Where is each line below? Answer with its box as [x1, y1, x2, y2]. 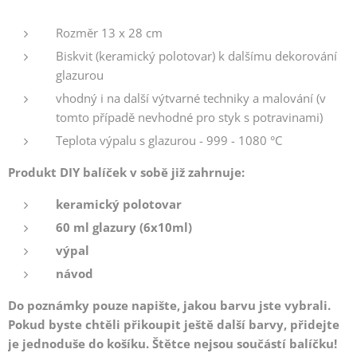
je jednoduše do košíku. [8, 335, 152, 351]
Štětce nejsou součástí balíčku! [152, 335, 337, 351]
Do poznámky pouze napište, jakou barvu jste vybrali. [8, 296, 331, 313]
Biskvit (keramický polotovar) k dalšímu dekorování [56, 47, 337, 64]
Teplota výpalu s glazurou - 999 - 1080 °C [56, 131, 282, 148]
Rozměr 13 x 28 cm [56, 24, 163, 41]
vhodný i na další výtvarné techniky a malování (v [56, 89, 326, 106]
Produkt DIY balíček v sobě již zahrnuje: [8, 163, 245, 180]
